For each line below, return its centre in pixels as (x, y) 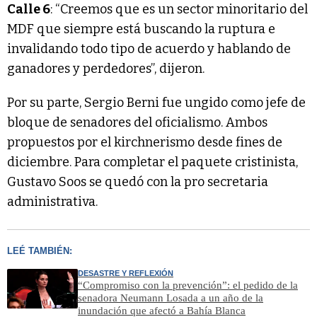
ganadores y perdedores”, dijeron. (106, 69)
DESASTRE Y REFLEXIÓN (126, 273)
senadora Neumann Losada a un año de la (171, 298)
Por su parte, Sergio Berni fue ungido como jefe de (156, 103)
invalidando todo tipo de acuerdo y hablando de (149, 49)
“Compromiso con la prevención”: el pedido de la (188, 286)
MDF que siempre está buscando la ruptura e (141, 29)
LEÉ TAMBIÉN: (40, 251)
